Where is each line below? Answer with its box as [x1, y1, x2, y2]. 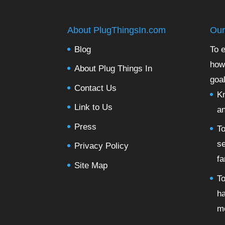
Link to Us [74, 102, 113, 112]
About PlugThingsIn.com [67, 25, 166, 35]
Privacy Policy [74, 141, 129, 151]
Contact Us [74, 83, 117, 93]
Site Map [74, 160, 108, 170]
